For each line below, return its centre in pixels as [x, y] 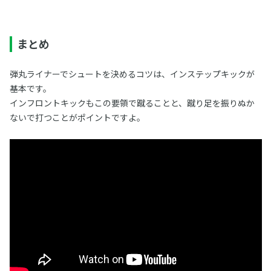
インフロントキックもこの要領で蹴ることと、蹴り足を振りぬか [132, 103]
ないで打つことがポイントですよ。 [77, 117]
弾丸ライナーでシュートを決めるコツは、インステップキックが [132, 74]
